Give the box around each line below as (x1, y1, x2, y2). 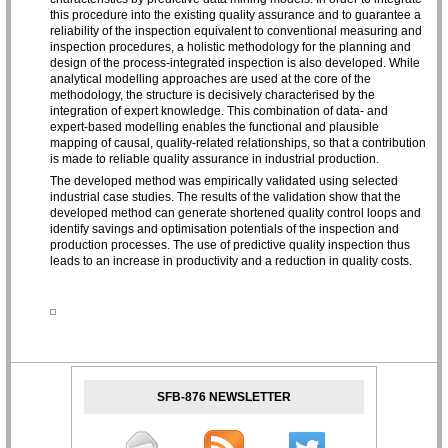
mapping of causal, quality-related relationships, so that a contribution (50, 135, 427, 150)
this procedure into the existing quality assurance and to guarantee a (50, 7, 422, 22)
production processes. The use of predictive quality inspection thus (50, 237, 411, 252)
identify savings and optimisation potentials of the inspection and (50, 221, 400, 236)
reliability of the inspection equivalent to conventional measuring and (50, 23, 423, 38)
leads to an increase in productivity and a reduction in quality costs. (50, 253, 416, 268)
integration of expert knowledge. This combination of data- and (50, 103, 389, 118)
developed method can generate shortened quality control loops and (50, 205, 422, 220)
